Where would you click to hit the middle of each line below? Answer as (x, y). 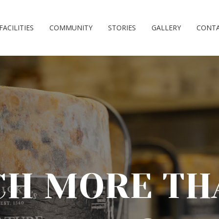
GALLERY (166, 28)
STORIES (122, 28)
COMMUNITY (71, 28)
